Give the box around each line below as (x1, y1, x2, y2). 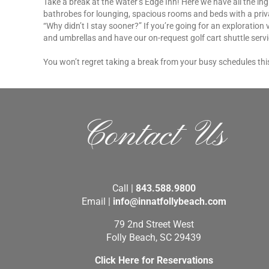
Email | (81, 196, 113, 208)
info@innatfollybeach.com (112, 196, 226, 208)
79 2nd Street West (113, 219, 194, 231)
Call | (112, 183, 136, 195)
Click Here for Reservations (94, 255, 213, 267)
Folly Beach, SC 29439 (106, 232, 201, 244)
